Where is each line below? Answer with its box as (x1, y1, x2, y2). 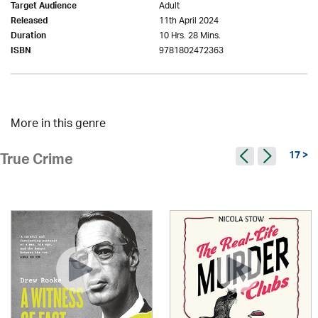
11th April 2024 (159, 11, 219, 31)
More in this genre (11, 113, 106, 136)
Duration (11, 28, 46, 45)
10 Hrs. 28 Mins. (159, 26, 221, 45)
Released (11, 13, 48, 31)
